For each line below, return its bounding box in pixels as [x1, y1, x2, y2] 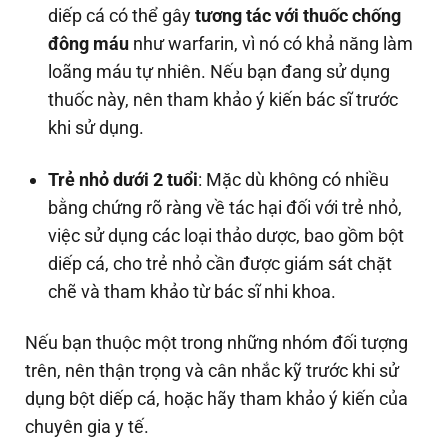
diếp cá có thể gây [48, 5, 196, 27]
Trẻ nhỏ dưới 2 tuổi [48, 168, 199, 190]
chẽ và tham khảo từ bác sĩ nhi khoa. [48, 280, 337, 302]
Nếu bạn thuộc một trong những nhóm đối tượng [25, 332, 408, 354]
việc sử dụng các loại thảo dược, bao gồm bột [48, 224, 405, 246]
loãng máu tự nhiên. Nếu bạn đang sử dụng [48, 61, 391, 83]
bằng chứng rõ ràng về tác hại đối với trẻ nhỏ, [48, 196, 403, 218]
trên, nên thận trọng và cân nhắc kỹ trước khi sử [25, 360, 399, 382]
